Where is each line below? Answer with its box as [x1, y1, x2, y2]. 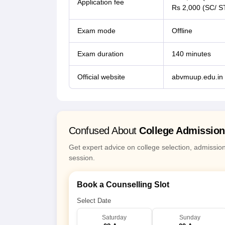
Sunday [179, 214, 200, 221]
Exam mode [77, 27, 116, 35]
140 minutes [171, 50, 211, 58]
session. [68, 154, 95, 162]
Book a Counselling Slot [76, 180, 169, 189]
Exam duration [77, 50, 124, 58]
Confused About [68, 125, 139, 137]
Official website [77, 73, 125, 81]
